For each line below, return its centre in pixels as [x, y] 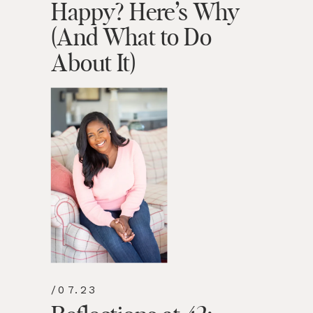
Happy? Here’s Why [145, 14]
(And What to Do [131, 39]
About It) [93, 65]
